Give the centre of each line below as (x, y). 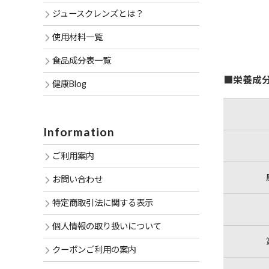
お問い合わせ (77, 179)
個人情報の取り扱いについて (107, 226)
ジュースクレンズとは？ (98, 14)
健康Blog (69, 84)
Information (79, 132)
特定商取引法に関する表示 (103, 203)
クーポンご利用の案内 (94, 249)
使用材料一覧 (77, 37)
